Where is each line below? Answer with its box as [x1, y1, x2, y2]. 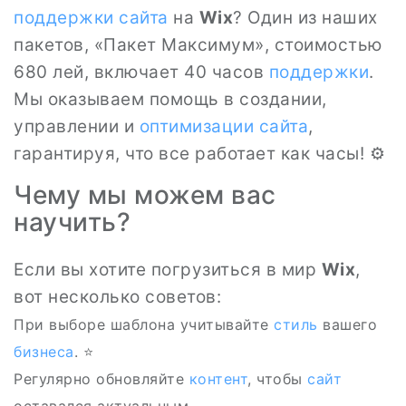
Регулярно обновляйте [14, 370, 189, 388]
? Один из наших [233, 7, 378, 28]
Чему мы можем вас [14, 179, 276, 210]
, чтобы [247, 370, 307, 388]
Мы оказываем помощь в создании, [14, 89, 327, 110]
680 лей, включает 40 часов [14, 62, 269, 82]
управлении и [14, 116, 140, 137]
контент [188, 370, 247, 388]
